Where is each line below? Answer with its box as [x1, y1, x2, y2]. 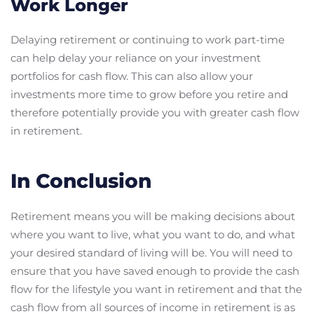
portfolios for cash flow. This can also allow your [11, 69, 253, 83]
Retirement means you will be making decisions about [11, 209, 295, 223]
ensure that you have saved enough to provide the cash [11, 264, 299, 278]
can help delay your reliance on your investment [11, 50, 261, 64]
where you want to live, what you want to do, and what [11, 227, 295, 241]
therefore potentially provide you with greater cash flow [11, 105, 299, 119]
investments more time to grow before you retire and [11, 87, 288, 101]
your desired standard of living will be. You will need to [11, 245, 292, 259]
